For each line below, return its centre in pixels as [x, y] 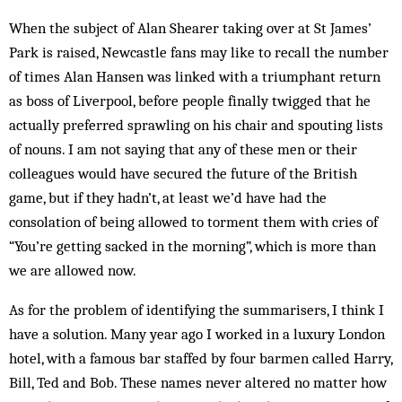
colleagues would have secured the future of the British [183, 173]
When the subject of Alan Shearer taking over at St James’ [190, 28]
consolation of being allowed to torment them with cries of [193, 222]
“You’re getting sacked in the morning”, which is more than [192, 246]
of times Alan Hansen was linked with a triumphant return [195, 76]
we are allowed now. [73, 270]
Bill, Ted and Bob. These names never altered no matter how [198, 382]
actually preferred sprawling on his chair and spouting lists [196, 125]
